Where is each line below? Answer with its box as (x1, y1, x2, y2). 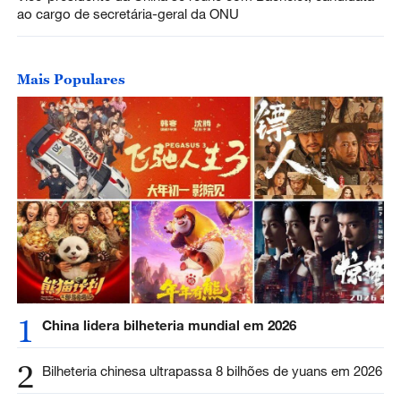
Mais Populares (16, 71, 125, 88)
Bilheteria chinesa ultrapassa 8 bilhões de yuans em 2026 (41, 363, 382, 380)
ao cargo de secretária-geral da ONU (16, 5, 239, 22)
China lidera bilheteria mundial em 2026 (41, 317, 300, 334)
